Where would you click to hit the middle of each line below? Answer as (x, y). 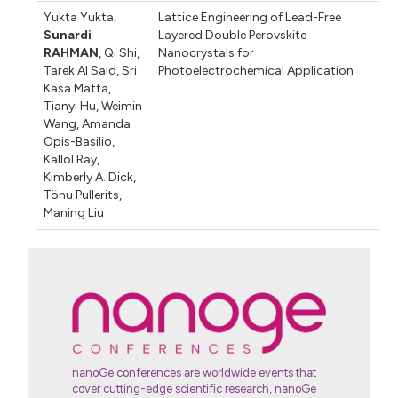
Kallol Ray (71, 159)
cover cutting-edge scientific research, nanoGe (195, 388)
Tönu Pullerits (82, 195)
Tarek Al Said (80, 70)
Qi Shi (119, 52)
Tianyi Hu (70, 106)
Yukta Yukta (79, 17)
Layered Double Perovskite (232, 35)
